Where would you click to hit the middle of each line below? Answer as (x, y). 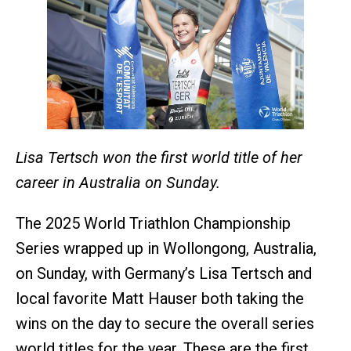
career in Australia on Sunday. (118, 182)
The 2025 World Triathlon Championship (153, 223)
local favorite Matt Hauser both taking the (160, 298)
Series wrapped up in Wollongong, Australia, (166, 248)
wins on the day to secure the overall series (165, 323)
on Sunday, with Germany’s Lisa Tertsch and (164, 273)
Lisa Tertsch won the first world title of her (159, 157)
